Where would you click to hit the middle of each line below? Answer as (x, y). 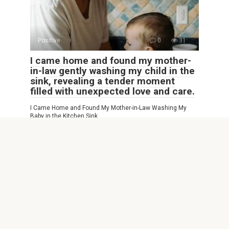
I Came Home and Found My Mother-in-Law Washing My (108, 108)
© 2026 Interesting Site (49, 202)
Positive (49, 40)
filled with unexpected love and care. (112, 91)
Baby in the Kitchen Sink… (66, 116)
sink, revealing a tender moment (102, 81)
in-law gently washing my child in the (112, 71)
